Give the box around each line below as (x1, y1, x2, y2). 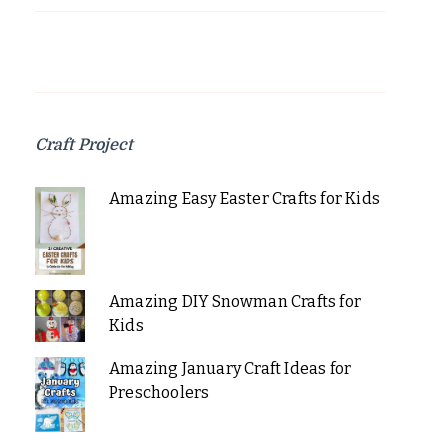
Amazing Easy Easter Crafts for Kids (108, 188, 380, 208)
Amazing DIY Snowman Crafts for (108, 292, 361, 312)
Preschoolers (108, 382, 210, 402)
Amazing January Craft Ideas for (108, 358, 352, 378)
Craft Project (35, 135, 133, 154)
